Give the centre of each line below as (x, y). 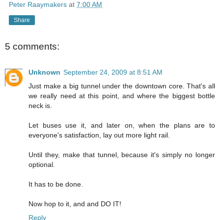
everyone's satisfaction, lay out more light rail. (99, 135)
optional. (42, 164)
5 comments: (32, 47)
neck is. (40, 105)
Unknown (44, 72)
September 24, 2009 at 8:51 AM (113, 72)
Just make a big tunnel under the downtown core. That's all (122, 86)
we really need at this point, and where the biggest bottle (122, 96)
